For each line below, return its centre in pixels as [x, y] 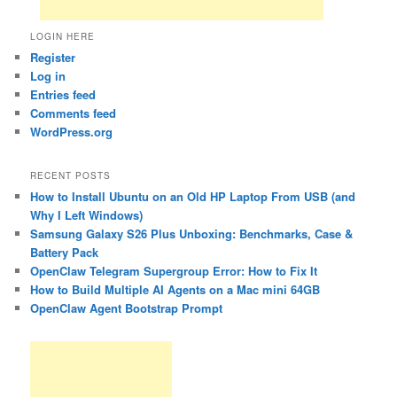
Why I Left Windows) [87, 215]
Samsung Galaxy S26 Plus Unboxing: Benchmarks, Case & [192, 234]
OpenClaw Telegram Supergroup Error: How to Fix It [174, 271]
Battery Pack [65, 253]
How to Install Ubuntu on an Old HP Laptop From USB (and [193, 197]
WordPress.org [72, 131]
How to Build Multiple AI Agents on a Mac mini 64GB [175, 290]
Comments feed [74, 113]
